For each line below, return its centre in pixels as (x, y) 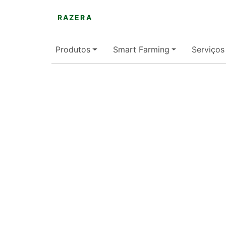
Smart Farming (141, 50)
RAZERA (75, 18)
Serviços (208, 50)
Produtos (73, 50)
